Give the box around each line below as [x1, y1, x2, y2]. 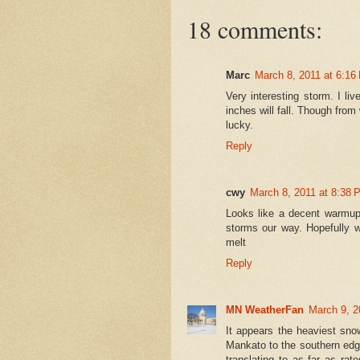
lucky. [226, 119, 253, 132]
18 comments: [187, 13, 322, 46]
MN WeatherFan [226, 304, 304, 317]
